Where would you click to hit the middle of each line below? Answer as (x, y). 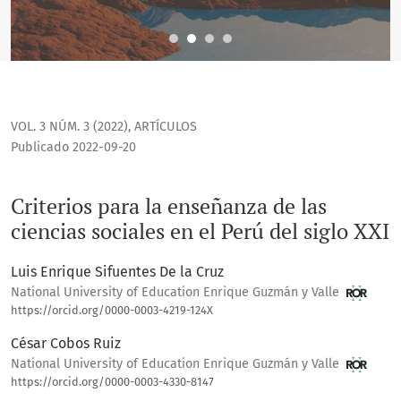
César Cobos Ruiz (66, 344)
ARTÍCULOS (166, 127)
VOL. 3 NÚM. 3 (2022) (69, 127)
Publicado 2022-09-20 (73, 148)
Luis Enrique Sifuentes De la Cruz (117, 272)
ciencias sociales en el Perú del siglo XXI (200, 231)
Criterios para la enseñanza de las (169, 206)
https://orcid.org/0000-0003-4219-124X (112, 311)
